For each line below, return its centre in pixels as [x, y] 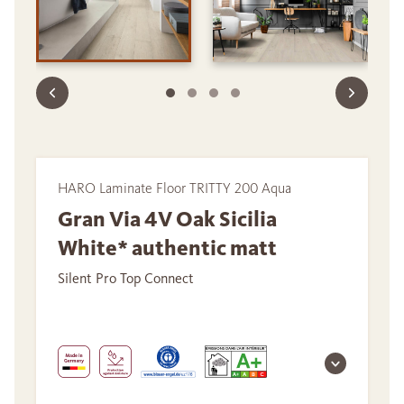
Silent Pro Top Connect [126, 279]
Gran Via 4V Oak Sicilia [167, 220]
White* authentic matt [167, 248]
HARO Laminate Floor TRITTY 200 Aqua [174, 188]
